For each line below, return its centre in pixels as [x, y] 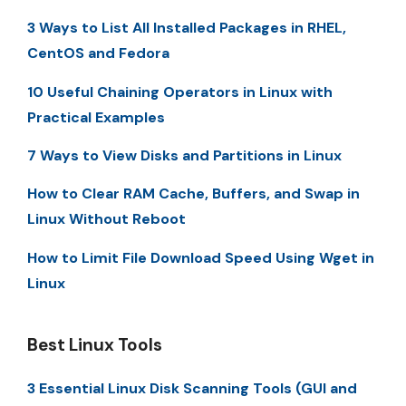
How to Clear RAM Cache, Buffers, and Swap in [193, 194]
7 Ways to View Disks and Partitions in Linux [184, 155]
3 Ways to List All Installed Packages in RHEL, [187, 28]
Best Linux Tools [95, 344]
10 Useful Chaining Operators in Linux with [180, 92]
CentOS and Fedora [98, 53]
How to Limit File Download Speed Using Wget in [201, 257]
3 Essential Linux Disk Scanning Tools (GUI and [192, 388]
